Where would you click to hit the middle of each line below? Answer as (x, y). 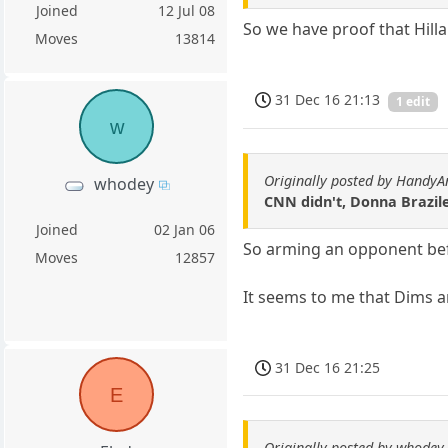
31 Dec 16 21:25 (328, 367)
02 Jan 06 (185, 230)
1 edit (413, 102)
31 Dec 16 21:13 (328, 100)
